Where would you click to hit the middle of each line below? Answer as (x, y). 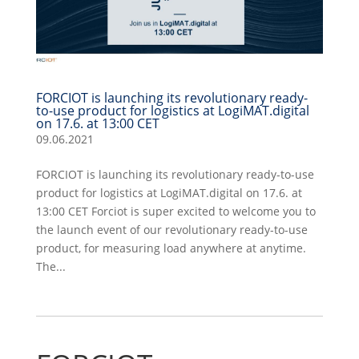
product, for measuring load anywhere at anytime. (171, 248)
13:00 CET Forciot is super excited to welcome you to (175, 212)
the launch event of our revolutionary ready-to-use (171, 230)
